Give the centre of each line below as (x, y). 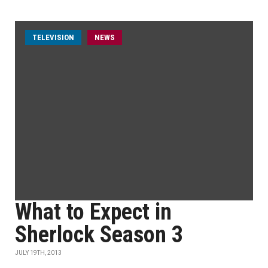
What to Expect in (93, 212)
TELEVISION (53, 37)
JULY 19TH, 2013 (38, 253)
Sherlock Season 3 (99, 234)
